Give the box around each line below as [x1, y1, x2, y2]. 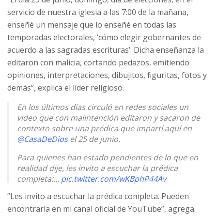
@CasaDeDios [17, 134, 68, 145]
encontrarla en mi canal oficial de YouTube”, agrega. [7, 203, 196, 215]
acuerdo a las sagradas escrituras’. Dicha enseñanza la [7, 45, 204, 56]
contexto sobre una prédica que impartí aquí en [17, 123, 192, 134]
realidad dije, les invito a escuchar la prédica [17, 163, 178, 174]
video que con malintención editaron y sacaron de [17, 112, 200, 124]
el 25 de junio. [68, 134, 120, 145]
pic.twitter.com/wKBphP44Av [61, 173, 166, 185]
